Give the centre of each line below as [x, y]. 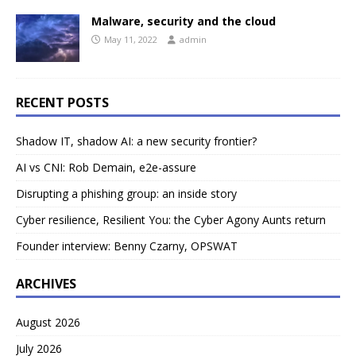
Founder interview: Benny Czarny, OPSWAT [127, 246]
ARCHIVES [46, 283]
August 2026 [48, 322]
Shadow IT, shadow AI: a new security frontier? [136, 141]
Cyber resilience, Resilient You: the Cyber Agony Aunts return [171, 219]
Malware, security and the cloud [184, 21]
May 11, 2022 [131, 39]
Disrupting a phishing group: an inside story [126, 193]
